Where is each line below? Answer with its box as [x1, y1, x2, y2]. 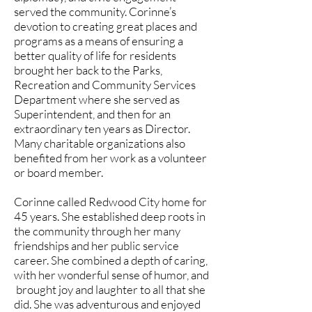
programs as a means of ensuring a [14, 33, 183, 48]
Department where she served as [14, 92, 180, 107]
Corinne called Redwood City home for [14, 194, 207, 209]
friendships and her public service [14, 238, 179, 253]
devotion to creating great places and [14, 19, 197, 33]
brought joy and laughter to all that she [14, 282, 205, 297]
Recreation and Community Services [14, 77, 196, 92]
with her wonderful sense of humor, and [14, 267, 209, 282]
